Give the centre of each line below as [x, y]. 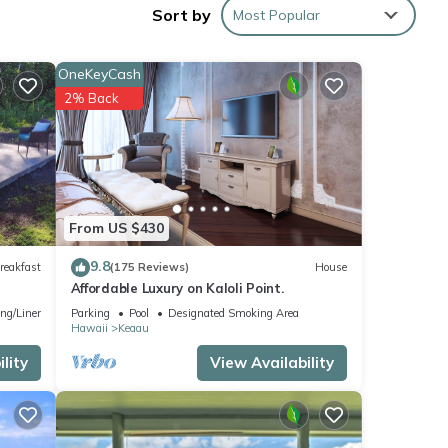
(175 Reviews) [149, 267]
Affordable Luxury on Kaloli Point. [177, 287]
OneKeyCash [99, 73]
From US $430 [116, 228]
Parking [90, 312]
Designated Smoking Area [233, 312]
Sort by [181, 14]
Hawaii [89, 327]
